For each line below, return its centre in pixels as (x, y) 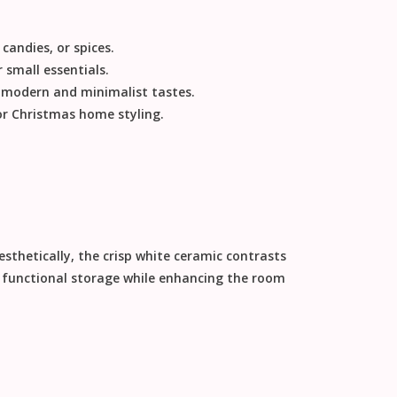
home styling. (119, 114)
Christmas (43, 114)
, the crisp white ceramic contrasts (178, 256)
